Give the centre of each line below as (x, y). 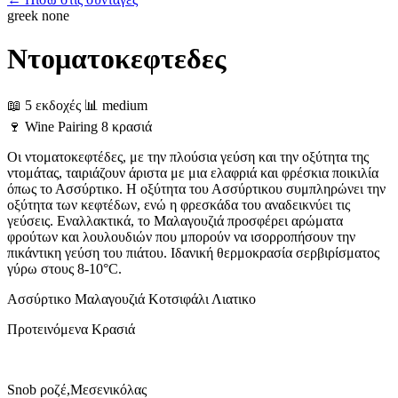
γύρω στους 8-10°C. (64, 268)
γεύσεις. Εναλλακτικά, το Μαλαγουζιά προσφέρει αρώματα (175, 220)
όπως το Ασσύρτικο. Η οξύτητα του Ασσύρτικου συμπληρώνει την (196, 188)
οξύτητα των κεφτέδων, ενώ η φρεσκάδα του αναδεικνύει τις (179, 204)
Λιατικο (234, 298)
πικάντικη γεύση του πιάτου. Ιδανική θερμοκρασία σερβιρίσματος (193, 252)
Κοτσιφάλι (179, 298)
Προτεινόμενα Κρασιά (71, 329)
